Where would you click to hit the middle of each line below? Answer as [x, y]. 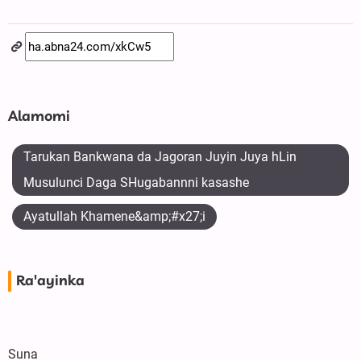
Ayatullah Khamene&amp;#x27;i [114, 217]
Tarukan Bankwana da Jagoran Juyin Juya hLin [160, 157]
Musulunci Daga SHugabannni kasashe [136, 183]
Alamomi [39, 117]
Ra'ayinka [50, 282]
